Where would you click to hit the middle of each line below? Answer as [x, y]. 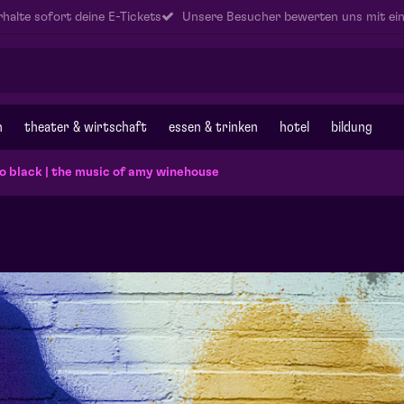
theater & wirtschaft [86, 127]
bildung [352, 127]
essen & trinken [213, 127]
